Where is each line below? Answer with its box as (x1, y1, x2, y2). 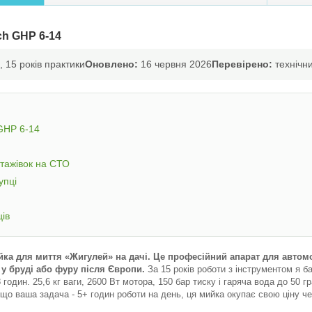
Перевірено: (212, 58, 272, 70)
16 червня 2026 (138, 58, 212, 70)
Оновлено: (85, 58, 138, 70)
